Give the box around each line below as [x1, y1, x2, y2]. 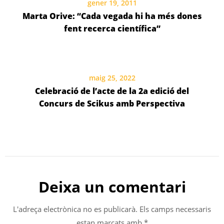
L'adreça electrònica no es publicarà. [13, 204, 137, 214]
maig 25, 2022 [88, 73, 135, 83]
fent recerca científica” [63, 23, 160, 34]
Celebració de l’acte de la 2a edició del [35, 85, 189, 97]
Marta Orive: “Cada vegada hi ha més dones [22, 10, 202, 22]
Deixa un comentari [38, 176, 186, 197]
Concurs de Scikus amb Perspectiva [39, 98, 185, 109]
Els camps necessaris [139, 204, 211, 214]
